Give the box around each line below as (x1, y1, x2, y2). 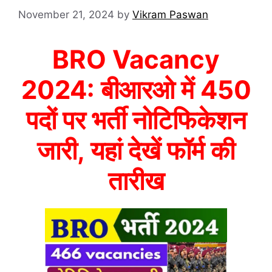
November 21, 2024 (18, 8, 114, 21)
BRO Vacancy (52, 43, 220, 75)
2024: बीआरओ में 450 (21, 73, 251, 105)
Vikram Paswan (132, 8, 208, 21)
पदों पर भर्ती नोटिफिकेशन (25, 104, 246, 135)
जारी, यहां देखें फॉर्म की (37, 134, 235, 166)
